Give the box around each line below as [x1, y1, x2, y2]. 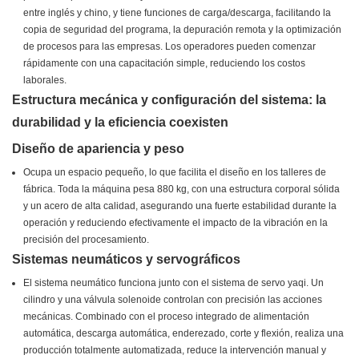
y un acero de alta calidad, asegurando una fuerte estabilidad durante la [23, 200, 337, 212]
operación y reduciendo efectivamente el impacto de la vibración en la [23, 217, 329, 229]
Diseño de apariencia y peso [12, 142, 184, 156]
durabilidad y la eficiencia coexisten [12, 115, 228, 130]
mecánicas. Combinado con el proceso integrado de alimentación [23, 311, 310, 323]
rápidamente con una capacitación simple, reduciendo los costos [23, 58, 306, 70]
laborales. [23, 75, 67, 87]
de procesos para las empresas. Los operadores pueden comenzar [23, 41, 317, 53]
